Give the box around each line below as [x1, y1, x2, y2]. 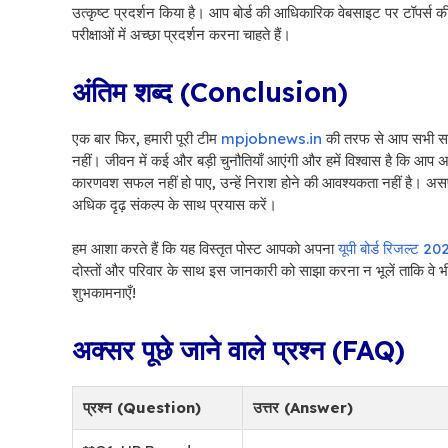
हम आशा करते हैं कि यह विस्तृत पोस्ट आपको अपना [72, 239, 334, 258]
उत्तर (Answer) [253, 398, 353, 417]
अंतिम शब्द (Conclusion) [72, 74, 348, 109]
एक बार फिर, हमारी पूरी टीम [72, 128, 221, 148]
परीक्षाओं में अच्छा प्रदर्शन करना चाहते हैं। [72, 24, 291, 44]
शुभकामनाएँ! [72, 283, 136, 302]
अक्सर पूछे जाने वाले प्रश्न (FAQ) [72, 333, 405, 367]
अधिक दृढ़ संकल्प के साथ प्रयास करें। [72, 194, 277, 214]
